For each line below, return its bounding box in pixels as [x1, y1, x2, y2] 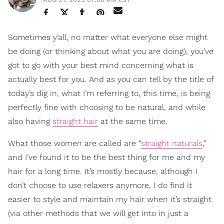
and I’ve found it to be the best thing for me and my [8, 152, 205, 162]
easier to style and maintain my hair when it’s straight [8, 194, 211, 204]
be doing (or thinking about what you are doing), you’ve [8, 46, 213, 56]
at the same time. [98, 116, 167, 126]
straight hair [52, 116, 98, 126]
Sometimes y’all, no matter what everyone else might [8, 32, 207, 42]
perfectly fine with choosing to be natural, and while [8, 102, 205, 112]
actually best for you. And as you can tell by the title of [8, 74, 213, 84]
